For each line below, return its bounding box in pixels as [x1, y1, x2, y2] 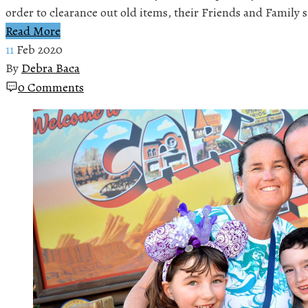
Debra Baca [21, 59, 80, 76]
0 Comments [18, 78, 84, 96]
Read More [5, 22, 60, 39]
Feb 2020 [16, 41, 63, 58]
